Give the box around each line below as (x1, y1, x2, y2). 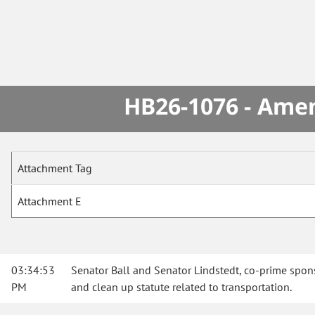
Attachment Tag (18, 161, 92, 176)
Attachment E (18, 194, 82, 209)
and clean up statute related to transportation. (71, 280, 292, 295)
